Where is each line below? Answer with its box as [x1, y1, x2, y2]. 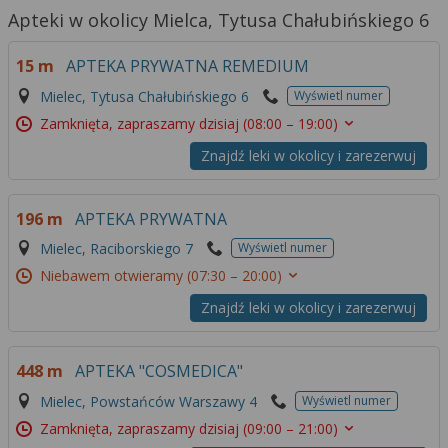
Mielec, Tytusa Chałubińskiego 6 [40, 86, 249, 106]
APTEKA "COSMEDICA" [75, 360, 243, 383]
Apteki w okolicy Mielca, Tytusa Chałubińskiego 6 [8, 8, 429, 32]
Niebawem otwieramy [40, 266, 187, 286]
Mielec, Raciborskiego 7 [40, 239, 193, 259]
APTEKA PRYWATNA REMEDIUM [66, 55, 309, 77]
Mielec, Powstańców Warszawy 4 [40, 391, 257, 411]
